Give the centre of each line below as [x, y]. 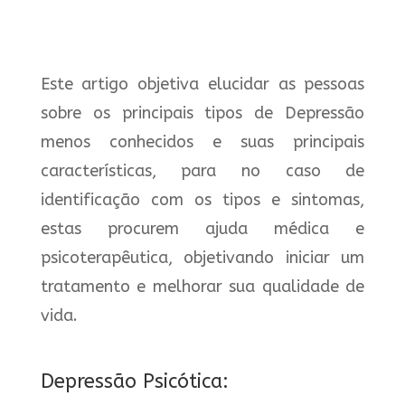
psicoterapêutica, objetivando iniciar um [202, 258]
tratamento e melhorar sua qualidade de [202, 287]
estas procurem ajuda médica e [202, 229]
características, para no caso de [202, 171]
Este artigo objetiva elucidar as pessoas [202, 84]
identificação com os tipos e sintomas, [202, 200]
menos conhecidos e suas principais [202, 142]
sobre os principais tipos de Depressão [202, 113]
